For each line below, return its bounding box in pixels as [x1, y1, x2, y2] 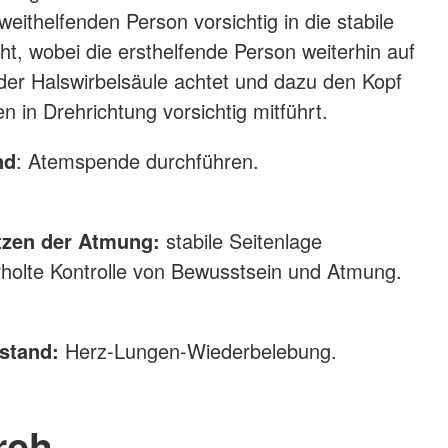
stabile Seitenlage [160, 226, 322, 256]
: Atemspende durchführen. [16, 146, 265, 176]
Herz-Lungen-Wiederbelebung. [59, 336, 337, 366]
